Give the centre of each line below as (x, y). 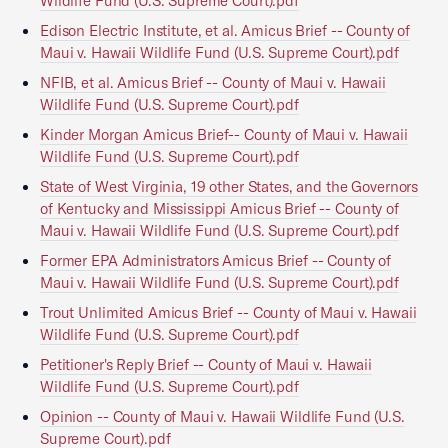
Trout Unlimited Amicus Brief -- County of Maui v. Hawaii (228, 312)
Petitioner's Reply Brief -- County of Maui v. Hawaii (206, 364)
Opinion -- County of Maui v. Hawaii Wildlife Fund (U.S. (222, 416)
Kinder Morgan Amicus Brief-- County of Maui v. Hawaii (224, 134)
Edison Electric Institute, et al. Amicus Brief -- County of (225, 30)
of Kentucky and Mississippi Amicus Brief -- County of (219, 208)
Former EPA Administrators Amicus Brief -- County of (216, 260)
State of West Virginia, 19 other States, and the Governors (229, 186)
